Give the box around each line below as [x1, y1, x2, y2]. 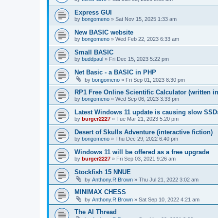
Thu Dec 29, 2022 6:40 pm [115, 136, 178, 142]
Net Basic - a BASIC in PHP [74, 69, 156, 76]
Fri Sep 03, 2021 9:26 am [116, 156, 176, 162]
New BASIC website [74, 29, 133, 36]
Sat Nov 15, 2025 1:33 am [115, 16, 177, 22]
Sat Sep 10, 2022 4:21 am [139, 197, 200, 202]
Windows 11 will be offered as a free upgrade [74, 148, 209, 156]
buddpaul [82, 56, 103, 62]
